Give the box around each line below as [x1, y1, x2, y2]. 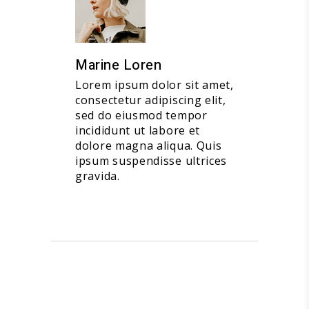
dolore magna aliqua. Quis [75, 138, 222, 154]
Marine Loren [75, 55, 161, 76]
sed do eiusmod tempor [75, 108, 208, 123]
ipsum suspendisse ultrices [75, 153, 228, 169]
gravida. [75, 168, 120, 184]
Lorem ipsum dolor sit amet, [75, 77, 234, 93]
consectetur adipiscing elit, [75, 92, 226, 108]
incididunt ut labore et [75, 123, 201, 139]
